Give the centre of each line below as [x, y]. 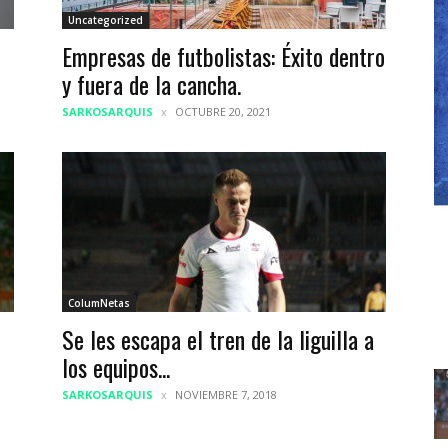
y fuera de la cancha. [151, 84]
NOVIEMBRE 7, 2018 [226, 394]
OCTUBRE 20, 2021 [223, 111]
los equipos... [116, 367]
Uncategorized [105, 20]
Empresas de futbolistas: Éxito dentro [223, 56]
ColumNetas [99, 303]
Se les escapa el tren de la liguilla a [218, 339]
